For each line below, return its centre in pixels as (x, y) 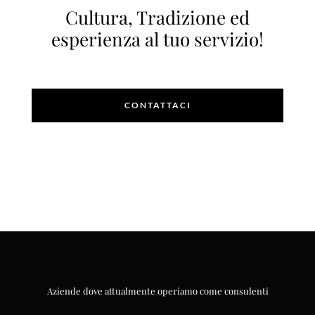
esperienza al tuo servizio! (157, 39)
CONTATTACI (157, 105)
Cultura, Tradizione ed (157, 17)
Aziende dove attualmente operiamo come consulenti (157, 290)
